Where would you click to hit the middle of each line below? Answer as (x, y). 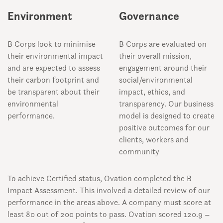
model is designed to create (167, 115)
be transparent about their (54, 92)
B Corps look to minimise (52, 44)
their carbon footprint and (53, 80)
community (139, 151)
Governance (149, 16)
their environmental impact (55, 56)
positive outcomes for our (164, 127)
